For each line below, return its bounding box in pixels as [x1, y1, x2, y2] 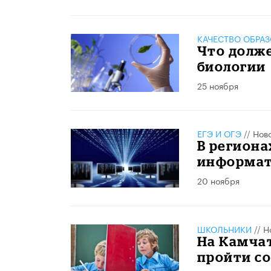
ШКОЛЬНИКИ [197, 222, 252, 235]
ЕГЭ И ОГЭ [197, 126, 241, 140]
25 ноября [197, 78, 238, 92]
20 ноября [197, 174, 240, 188]
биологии [197, 58, 266, 74]
